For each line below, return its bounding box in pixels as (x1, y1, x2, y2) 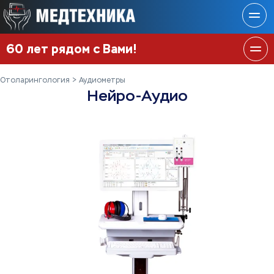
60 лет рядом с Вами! (6, 41, 137, 57)
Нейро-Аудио (86, 86, 188, 105)
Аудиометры (79, 77, 125, 84)
